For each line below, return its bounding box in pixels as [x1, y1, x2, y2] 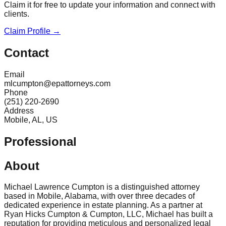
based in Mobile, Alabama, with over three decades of [4, 192, 195, 201]
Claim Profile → [4, 26, 61, 35]
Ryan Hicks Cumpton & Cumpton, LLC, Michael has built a [4, 210, 213, 219]
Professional [4, 134, 77, 148]
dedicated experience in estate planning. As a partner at [4, 201, 202, 210]
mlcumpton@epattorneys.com [4, 79, 110, 88]
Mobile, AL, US [4, 115, 58, 124]
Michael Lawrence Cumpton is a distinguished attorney [4, 183, 200, 192]
